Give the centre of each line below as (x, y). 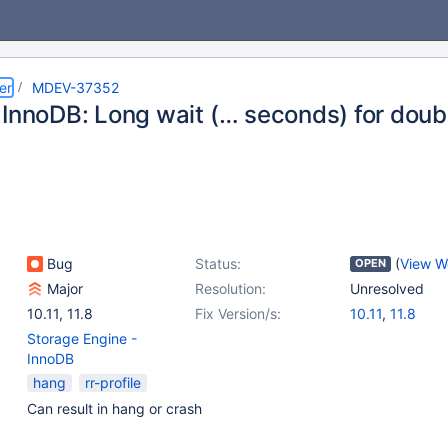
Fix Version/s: (238, 313)
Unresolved (387, 288)
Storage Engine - (82, 338)
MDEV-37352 (75, 87)
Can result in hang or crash (114, 408)
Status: (218, 263)
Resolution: (230, 288)
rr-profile (113, 382)
